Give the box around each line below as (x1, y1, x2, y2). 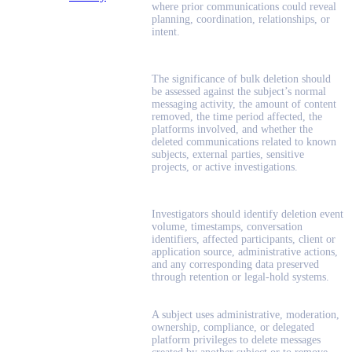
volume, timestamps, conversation (152, 221, 302, 233)
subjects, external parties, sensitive (152, 148, 304, 161)
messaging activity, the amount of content (152, 98, 336, 111)
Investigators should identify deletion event (152, 208, 343, 221)
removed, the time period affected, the (152, 111, 322, 123)
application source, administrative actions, (152, 246, 338, 258)
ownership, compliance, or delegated (152, 321, 314, 334)
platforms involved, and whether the (152, 123, 313, 136)
